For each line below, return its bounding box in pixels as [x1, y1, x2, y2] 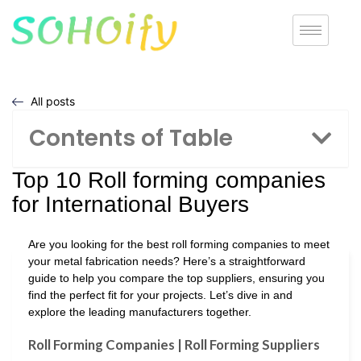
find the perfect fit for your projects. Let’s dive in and [28, 288, 293, 302]
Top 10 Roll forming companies [12, 168, 326, 193]
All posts [30, 94, 75, 109]
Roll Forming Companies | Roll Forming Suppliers [28, 335, 320, 353]
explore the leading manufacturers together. [28, 305, 251, 319]
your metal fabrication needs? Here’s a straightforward [28, 255, 305, 268]
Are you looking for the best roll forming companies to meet [28, 238, 330, 251]
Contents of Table [29, 122, 233, 155]
